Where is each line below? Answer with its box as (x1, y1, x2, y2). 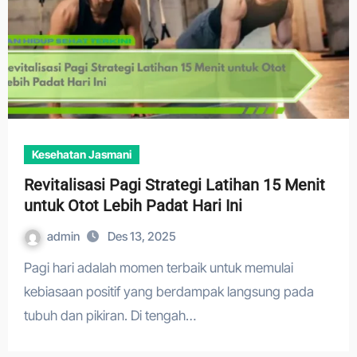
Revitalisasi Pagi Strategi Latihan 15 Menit (23, 175, 325, 194)
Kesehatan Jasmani (31, 147, 131, 161)
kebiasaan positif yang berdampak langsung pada (23, 284, 314, 300)
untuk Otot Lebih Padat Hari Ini (23, 196, 242, 215)
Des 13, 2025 (107, 229, 176, 244)
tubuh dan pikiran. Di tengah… (23, 308, 196, 324)
